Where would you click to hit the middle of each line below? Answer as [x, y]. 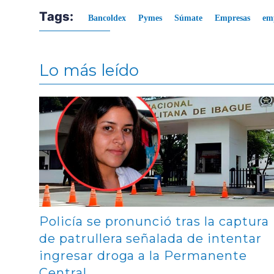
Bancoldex [107, 18]
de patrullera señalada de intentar [150, 238]
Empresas [232, 18]
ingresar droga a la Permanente [143, 255]
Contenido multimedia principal [99, 100]
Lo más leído [89, 70]
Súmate [188, 18]
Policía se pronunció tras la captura [154, 221]
